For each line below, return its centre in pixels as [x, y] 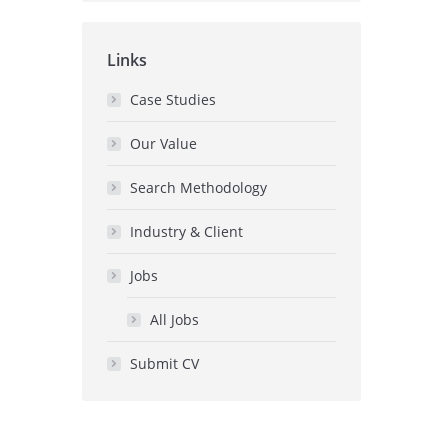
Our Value [163, 144]
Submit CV [164, 364]
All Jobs [174, 320]
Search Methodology [198, 188]
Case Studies [172, 100]
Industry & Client [186, 232]
